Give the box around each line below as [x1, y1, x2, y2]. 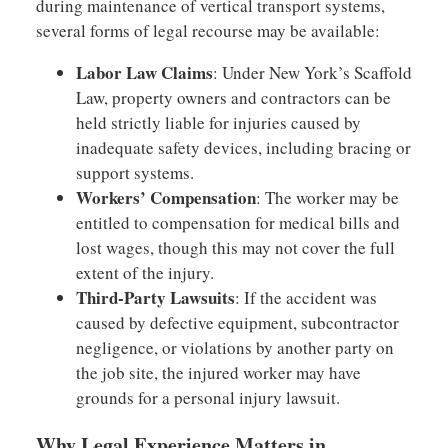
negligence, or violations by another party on [75, 336, 394, 360]
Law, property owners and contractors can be [75, 86, 391, 110]
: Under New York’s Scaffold [212, 61, 412, 85]
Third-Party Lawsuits [75, 285, 235, 311]
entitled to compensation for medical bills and [75, 211, 400, 235]
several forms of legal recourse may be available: [35, 19, 380, 43]
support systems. [75, 161, 194, 185]
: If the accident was [234, 286, 377, 310]
